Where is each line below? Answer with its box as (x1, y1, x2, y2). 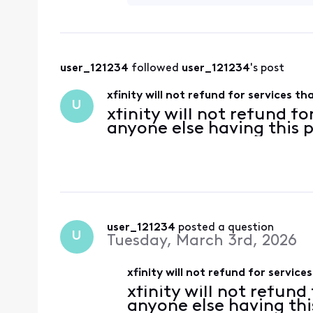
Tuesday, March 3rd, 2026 (106, 233, 297, 249)
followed (131, 62, 182, 74)
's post (249, 62, 284, 74)
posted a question (177, 221, 274, 233)
